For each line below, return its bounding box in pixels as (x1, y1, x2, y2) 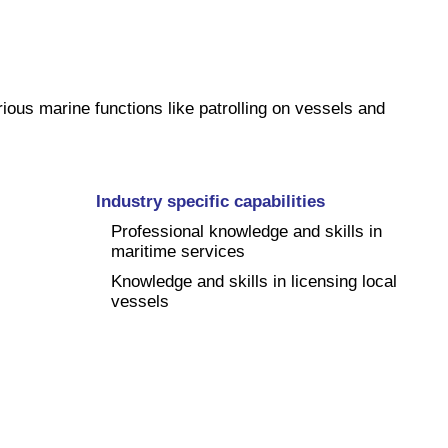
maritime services (111, 241, 245, 261)
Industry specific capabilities (96, 191, 325, 211)
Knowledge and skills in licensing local (111, 271, 397, 291)
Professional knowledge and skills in (111, 221, 382, 241)
